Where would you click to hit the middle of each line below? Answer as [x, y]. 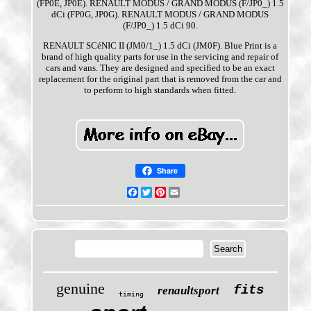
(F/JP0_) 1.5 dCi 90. [160, 26]
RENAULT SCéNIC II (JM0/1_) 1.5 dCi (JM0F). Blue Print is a [160, 46]
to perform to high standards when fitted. [160, 90]
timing [132, 294]
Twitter [166, 192]
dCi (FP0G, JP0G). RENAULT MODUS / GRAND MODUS [160, 15]
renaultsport [189, 291]
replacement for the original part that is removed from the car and [160, 79]
